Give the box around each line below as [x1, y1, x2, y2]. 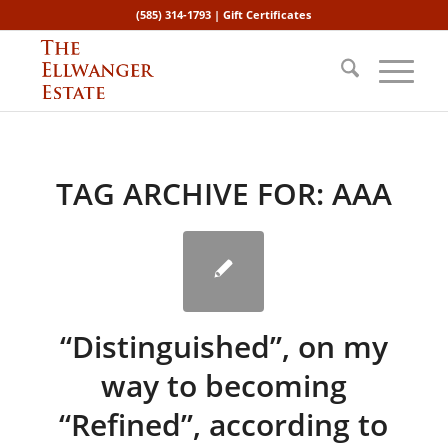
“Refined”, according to [59, 404, 389, 445]
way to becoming [100, 365, 347, 406]
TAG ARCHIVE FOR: [55, 173, 332, 214]
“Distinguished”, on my [59, 326, 388, 367]
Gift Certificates [223, 7, 312, 22]
